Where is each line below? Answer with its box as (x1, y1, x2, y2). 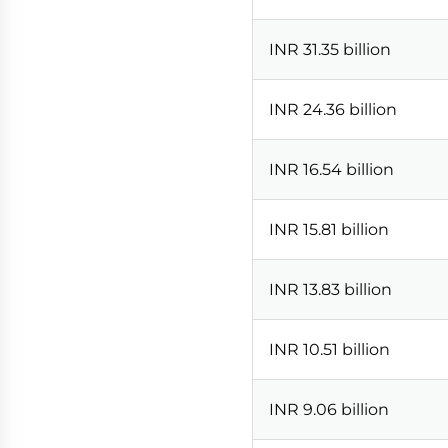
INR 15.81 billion (269, 219, 389, 239)
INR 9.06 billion (269, 399, 389, 419)
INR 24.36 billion (269, 99, 397, 119)
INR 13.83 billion (269, 279, 392, 299)
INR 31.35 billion (269, 39, 391, 59)
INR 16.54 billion (269, 159, 394, 179)
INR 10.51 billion (269, 339, 390, 359)
